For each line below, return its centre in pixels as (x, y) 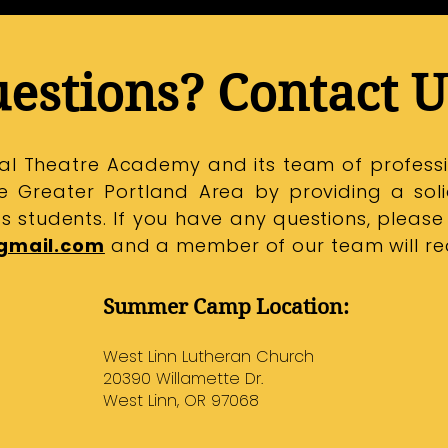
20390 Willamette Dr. (183, 378)
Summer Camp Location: (226, 307)
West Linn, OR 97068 (181, 400)
